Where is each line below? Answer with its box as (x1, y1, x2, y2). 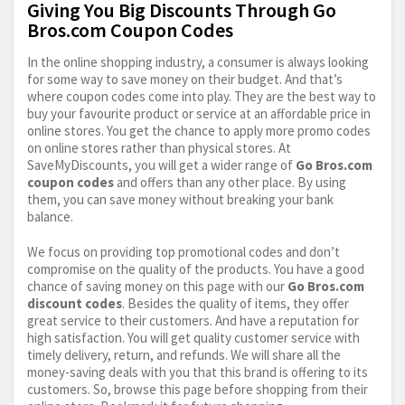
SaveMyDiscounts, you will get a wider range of (27, 156, 296, 174)
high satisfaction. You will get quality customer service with (27, 329, 360, 347)
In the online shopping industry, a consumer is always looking (27, 53, 369, 71)
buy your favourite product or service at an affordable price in (27, 105, 371, 123)
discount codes (27, 295, 122, 313)
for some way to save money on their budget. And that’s (27, 71, 343, 89)
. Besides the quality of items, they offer (122, 295, 349, 313)
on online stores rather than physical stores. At (27, 139, 291, 157)
